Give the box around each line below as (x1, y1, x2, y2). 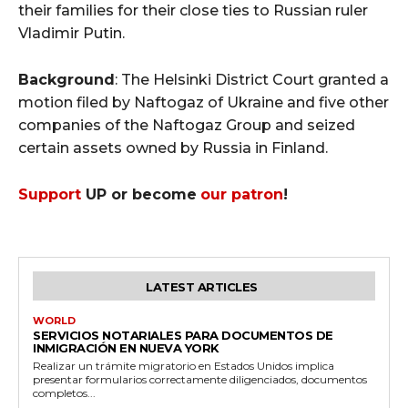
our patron (200, 185, 283, 203)
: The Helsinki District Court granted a (115, 70, 389, 88)
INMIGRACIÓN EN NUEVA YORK (33, 340, 219, 355)
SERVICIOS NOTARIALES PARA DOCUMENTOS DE (33, 327, 333, 342)
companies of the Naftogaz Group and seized (18, 116, 355, 134)
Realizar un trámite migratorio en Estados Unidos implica (33, 358, 334, 372)
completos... (33, 385, 96, 400)
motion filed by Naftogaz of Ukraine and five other (18, 93, 389, 111)
